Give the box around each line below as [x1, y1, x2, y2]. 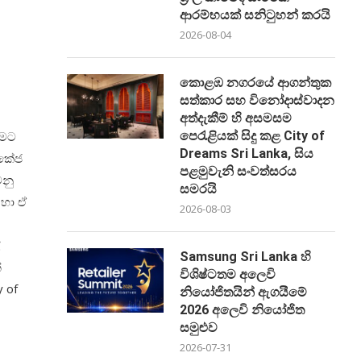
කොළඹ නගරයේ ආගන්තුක [180, 74, 332, 90]
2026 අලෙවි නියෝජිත [180, 301, 305, 317]
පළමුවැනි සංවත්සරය [180, 163, 297, 179]
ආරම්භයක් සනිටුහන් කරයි [180, 6, 331, 23]
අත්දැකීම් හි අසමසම [180, 110, 293, 126]
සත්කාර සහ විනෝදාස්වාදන [180, 92, 335, 108]
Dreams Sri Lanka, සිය [180, 145, 314, 161]
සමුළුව [180, 319, 222, 335]
